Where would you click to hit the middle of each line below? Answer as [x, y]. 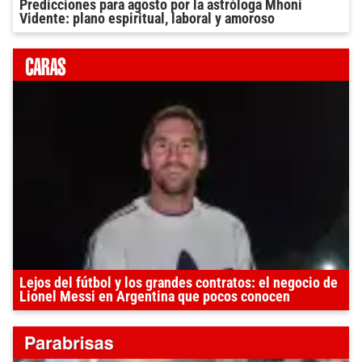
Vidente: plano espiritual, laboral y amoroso [147, 18]
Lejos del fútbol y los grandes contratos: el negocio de [179, 282]
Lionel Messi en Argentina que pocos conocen [155, 296]
